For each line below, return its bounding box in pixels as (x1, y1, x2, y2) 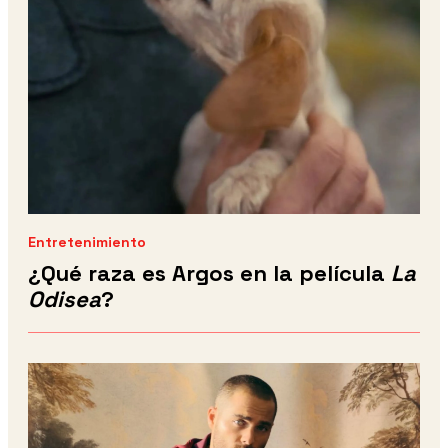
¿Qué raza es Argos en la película (28, 259, 391, 288)
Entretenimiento (28, 233, 146, 252)
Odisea (28, 285, 101, 314)
